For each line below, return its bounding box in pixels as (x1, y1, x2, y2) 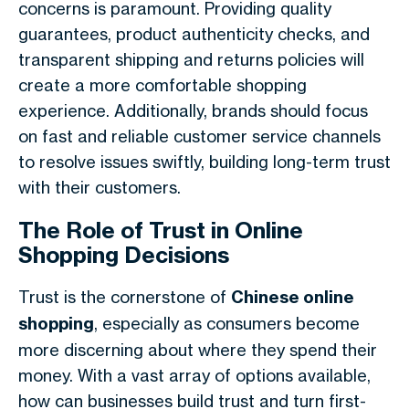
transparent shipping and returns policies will (18, 49, 364, 69)
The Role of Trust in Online (18, 216, 303, 244)
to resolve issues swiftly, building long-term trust (18, 152, 391, 172)
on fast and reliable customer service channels (18, 126, 381, 146)
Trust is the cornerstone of (18, 287, 231, 307)
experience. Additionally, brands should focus (18, 100, 368, 121)
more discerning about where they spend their (18, 340, 377, 360)
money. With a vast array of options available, (18, 365, 371, 385)
